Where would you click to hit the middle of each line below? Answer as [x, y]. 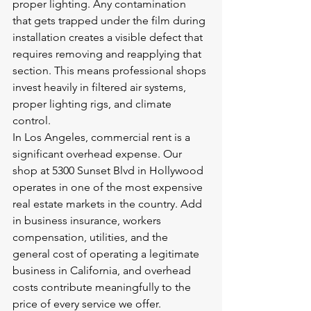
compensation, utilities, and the [92, 237]
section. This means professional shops [111, 70]
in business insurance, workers [88, 220]
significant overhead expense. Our [99, 154]
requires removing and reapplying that [108, 54]
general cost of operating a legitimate [107, 254]
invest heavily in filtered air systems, [101, 87]
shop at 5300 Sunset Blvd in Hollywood [109, 170]
